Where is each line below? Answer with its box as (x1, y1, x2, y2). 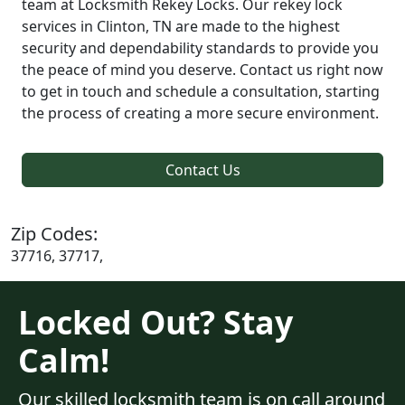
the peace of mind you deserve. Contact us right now (22, 59, 383, 80)
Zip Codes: (11, 221, 98, 246)
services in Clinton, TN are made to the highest (22, 15, 340, 36)
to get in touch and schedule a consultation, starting (22, 80, 380, 101)
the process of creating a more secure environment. (22, 102, 379, 123)
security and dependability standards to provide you (22, 37, 379, 58)
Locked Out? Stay (18, 299, 293, 344)
